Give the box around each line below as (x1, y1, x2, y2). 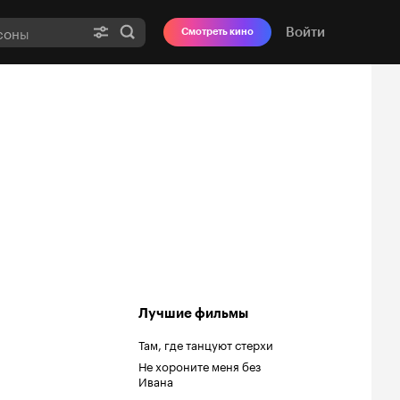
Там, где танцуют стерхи (138, 335, 273, 353)
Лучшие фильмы (138, 305, 248, 321)
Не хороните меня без (138, 356, 261, 374)
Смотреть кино (181, 26, 254, 37)
